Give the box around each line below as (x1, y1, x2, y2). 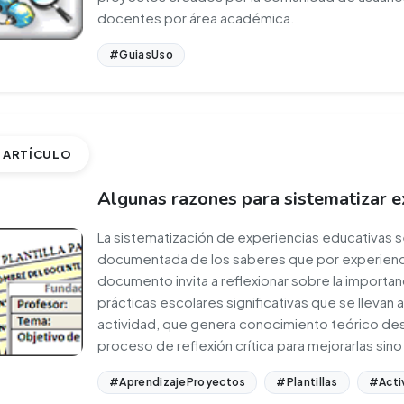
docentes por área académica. (97, 9, 296, 26)
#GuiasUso (109, 48, 173, 61)
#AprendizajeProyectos (109, 375, 246, 389)
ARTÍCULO (3, 147, 72, 161)
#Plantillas (276, 375, 338, 389)
